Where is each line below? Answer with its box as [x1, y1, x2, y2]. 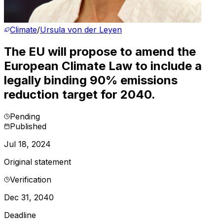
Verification [10, 174, 51, 184]
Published [10, 121, 46, 131]
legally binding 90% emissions [4, 73, 178, 87]
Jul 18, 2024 [4, 139, 51, 149]
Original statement [4, 156, 71, 167]
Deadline [4, 210, 36, 220]
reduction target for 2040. [4, 87, 155, 102]
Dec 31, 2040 [4, 192, 54, 202]
